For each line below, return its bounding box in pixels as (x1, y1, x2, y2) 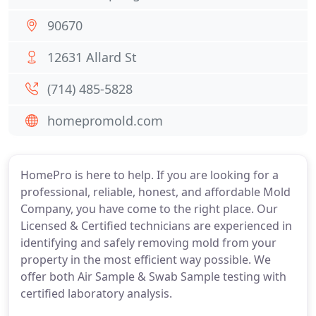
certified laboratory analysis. (20, 286, 172, 301)
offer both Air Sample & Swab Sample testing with (20, 269, 286, 284)
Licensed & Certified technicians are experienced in (20, 218, 292, 233)
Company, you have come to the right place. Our (20, 201, 278, 217)
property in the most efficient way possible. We (20, 252, 271, 267)
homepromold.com (47, 112, 163, 129)
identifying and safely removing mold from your (20, 235, 276, 250)
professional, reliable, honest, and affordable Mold (20, 184, 291, 200)
